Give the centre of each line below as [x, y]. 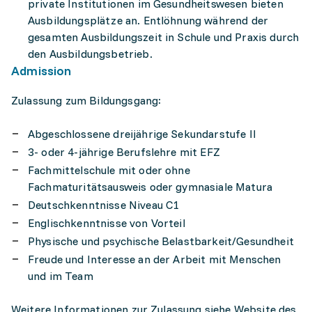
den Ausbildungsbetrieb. [90, 54]
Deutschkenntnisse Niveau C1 [104, 205]
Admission [41, 71]
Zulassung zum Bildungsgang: [86, 100]
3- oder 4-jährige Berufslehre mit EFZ [124, 152]
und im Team [61, 276]
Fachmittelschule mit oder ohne [109, 170]
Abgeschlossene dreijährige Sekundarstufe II [142, 134]
